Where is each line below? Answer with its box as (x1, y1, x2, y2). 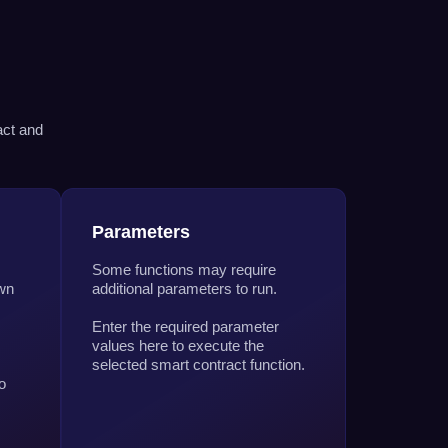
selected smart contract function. (92, 355, 305, 373)
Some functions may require (92, 260, 276, 278)
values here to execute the (92, 336, 264, 354)
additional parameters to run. (92, 279, 277, 297)
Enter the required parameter (92, 317, 279, 335)
